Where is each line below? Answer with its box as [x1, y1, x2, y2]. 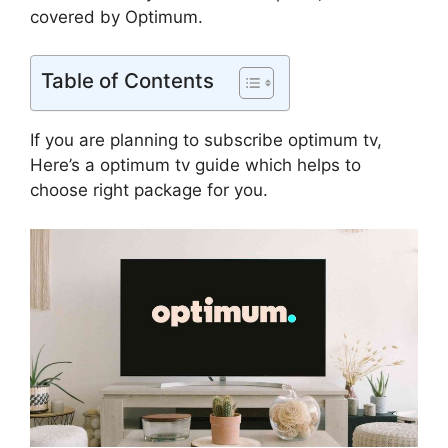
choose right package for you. [30, 180, 268, 201]
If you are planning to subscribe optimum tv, [30, 130, 382, 151]
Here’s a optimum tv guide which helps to [30, 155, 361, 176]
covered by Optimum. [30, 6, 203, 27]
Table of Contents [41, 68, 214, 94]
